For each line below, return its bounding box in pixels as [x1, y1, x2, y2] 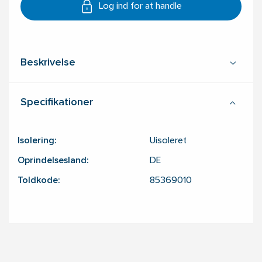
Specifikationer [20, 98, 93, 108]
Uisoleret [150, 137, 187, 146]
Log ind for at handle [99, 2, 182, 11]
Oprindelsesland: [18, 157, 88, 166]
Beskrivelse [20, 58, 75, 68]
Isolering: [18, 137, 56, 146]
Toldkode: [18, 177, 60, 185]
